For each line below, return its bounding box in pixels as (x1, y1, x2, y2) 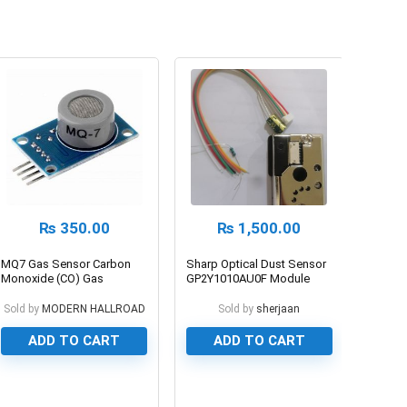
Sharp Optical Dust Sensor (186, 256, 327, 271)
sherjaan (256, 302, 301, 315)
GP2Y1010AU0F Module (186, 271, 311, 285)
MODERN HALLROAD (41, 302, 145, 315)
